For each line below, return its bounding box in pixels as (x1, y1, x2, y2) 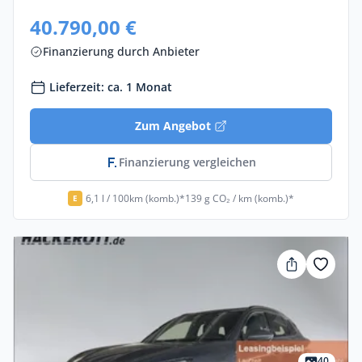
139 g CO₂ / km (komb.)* (185, 191, 294, 205)
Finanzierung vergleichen (119, 154, 256, 170)
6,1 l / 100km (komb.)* (86, 191, 185, 205)
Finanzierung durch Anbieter (43, 44, 200, 59)
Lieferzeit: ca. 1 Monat (49, 79, 172, 95)
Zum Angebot (135, 118, 211, 133)
